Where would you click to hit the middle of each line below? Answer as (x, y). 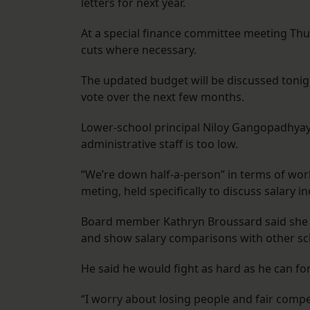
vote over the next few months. (163, 97)
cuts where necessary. (139, 50)
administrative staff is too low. (159, 144)
